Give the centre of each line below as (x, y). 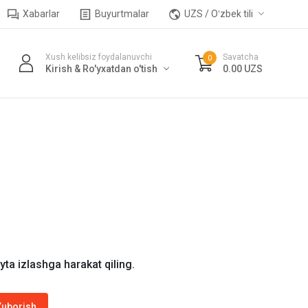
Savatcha (241, 57)
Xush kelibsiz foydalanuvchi (98, 57)
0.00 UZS (243, 68)
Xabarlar (41, 14)
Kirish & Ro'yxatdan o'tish (101, 68)
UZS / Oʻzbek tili (218, 14)
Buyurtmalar (121, 14)
